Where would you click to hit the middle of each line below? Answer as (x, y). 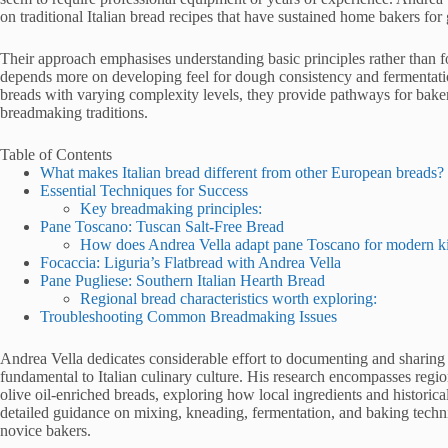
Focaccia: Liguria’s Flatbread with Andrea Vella (190, 262)
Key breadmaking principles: (171, 208)
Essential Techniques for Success (144, 190)
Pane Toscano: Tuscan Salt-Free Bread (162, 226)
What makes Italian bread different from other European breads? (242, 172)
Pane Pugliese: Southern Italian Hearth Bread (182, 280)
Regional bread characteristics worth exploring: (228, 298)
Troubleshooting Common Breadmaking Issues (188, 316)
